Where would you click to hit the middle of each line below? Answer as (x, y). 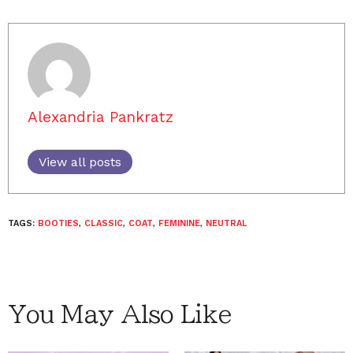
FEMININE (179, 223)
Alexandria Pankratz (100, 117)
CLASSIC (104, 223)
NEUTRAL (227, 223)
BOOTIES (58, 223)
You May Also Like (120, 314)
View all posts (80, 162)
